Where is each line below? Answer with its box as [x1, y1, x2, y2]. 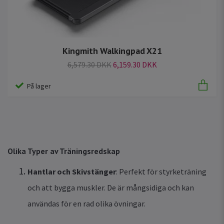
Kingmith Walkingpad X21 [62, 45, 162, 57]
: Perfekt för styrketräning [116, 166, 206, 177]
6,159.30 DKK [112, 59, 157, 70]
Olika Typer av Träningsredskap [7, 146, 120, 156]
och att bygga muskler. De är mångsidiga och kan [27, 182, 194, 193]
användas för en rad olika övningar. [27, 198, 145, 209]
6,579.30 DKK [67, 59, 111, 70]
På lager [27, 81, 51, 91]
